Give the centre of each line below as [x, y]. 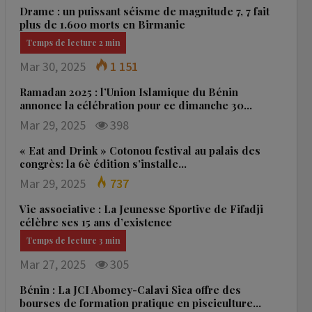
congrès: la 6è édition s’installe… [103, 164]
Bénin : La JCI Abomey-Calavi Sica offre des [131, 290]
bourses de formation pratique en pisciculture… [141, 303]
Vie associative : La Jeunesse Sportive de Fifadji [142, 209]
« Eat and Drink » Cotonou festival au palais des [140, 150]
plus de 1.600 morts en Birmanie [103, 24]
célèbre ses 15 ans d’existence [96, 222]
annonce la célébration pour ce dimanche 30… [136, 105]
